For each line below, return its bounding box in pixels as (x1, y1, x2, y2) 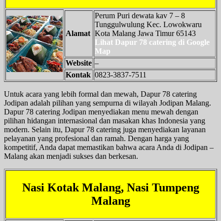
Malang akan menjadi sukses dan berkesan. (4, 151, 138, 160)
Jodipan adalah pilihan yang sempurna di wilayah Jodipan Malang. (4, 98, 211, 107)
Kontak (66, 70, 91, 79)
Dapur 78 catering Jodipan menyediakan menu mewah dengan (4, 107, 198, 116)
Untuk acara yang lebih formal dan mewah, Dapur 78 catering (4, 89, 197, 98)
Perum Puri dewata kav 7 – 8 (95, 11, 185, 20)
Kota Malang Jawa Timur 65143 (95, 29, 196, 37)
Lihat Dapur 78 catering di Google (95, 37, 210, 46)
